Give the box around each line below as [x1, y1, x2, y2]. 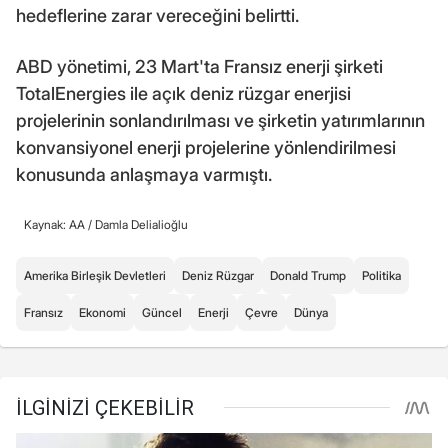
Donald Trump [270, 267, 346, 283]
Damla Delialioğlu [95, 216, 188, 232]
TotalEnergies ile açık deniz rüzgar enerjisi [16, 82, 351, 104]
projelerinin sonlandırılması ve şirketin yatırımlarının [16, 109, 425, 131]
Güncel [142, 304, 182, 320]
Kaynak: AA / [24, 216, 95, 232]
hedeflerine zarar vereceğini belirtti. [16, 4, 299, 26]
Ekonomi [79, 304, 126, 320]
